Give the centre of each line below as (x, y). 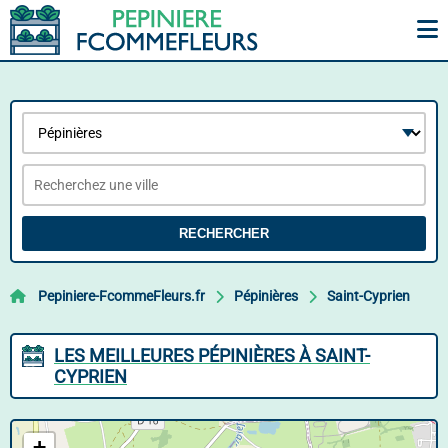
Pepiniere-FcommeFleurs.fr (121, 296)
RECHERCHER (224, 233)
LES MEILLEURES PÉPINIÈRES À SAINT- (212, 355)
